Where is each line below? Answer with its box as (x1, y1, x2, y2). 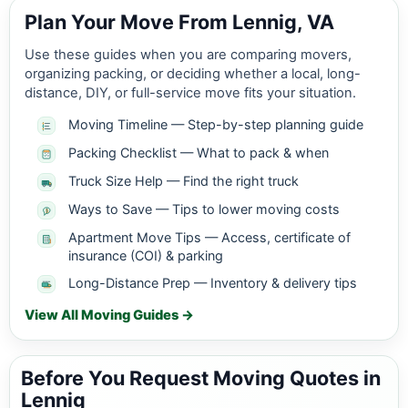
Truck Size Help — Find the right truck (68, 173, 299, 189)
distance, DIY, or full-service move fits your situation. (25, 85, 356, 102)
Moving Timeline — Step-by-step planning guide (68, 117, 363, 133)
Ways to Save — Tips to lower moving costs (68, 201, 340, 218)
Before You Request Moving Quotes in (21, 366, 381, 391)
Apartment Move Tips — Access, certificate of (68, 229, 351, 246)
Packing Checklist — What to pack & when (68, 145, 329, 161)
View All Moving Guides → (25, 307, 194, 324)
